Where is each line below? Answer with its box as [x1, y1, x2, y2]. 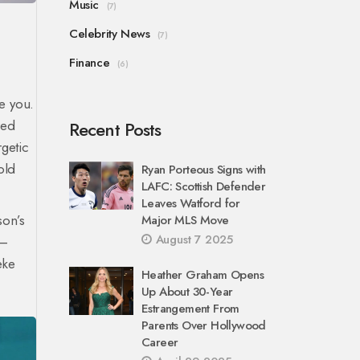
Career [141, 333, 178, 351]
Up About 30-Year [141, 283, 233, 301]
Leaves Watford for [141, 194, 240, 212]
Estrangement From [141, 300, 239, 317]
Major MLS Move [141, 211, 229, 229]
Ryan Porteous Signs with [141, 161, 266, 178]
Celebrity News [69, 25, 150, 43]
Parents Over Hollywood [141, 317, 266, 334]
